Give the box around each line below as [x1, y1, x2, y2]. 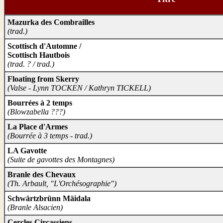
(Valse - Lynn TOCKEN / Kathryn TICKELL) [7, 84, 151, 93]
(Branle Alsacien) [7, 203, 63, 212]
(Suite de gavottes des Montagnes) [7, 155, 114, 164]
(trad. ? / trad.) [7, 60, 54, 69]
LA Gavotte [7, 146, 47, 155]
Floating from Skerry [7, 75, 79, 84]
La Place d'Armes [7, 122, 68, 131]
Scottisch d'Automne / [7, 42, 81, 51]
